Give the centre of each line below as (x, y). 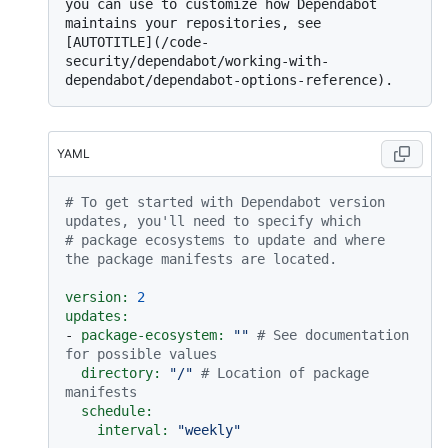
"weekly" (209, 430)
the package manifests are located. (201, 259)
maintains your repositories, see (193, 23)
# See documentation (333, 335)
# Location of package (285, 373)
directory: (121, 373)
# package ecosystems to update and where (225, 240)
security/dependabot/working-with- (197, 61)
